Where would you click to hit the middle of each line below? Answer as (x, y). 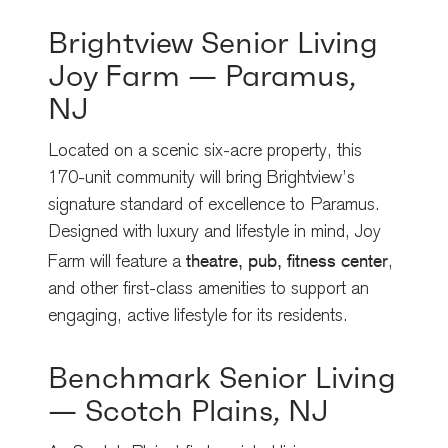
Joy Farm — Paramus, (202, 75)
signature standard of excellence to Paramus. (214, 205)
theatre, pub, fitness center (287, 259)
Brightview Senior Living (213, 42)
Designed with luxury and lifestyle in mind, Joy (214, 232)
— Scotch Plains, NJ (188, 410)
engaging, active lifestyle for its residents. (198, 316)
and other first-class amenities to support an (208, 289)
